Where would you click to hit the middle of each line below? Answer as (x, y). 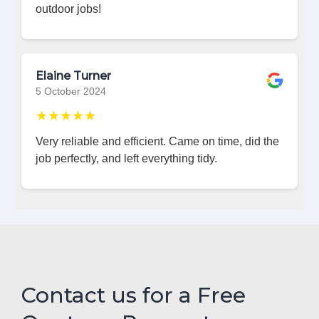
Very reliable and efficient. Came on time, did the (157, 141)
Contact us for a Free (134, 295)
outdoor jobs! (68, 9)
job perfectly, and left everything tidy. (126, 158)
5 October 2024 (71, 91)
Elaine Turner (73, 75)
